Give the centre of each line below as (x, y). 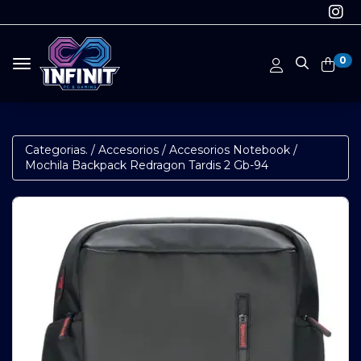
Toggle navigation (71, 64)
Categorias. (56, 149)
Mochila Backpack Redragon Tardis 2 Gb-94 (147, 165)
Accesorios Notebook (230, 149)
